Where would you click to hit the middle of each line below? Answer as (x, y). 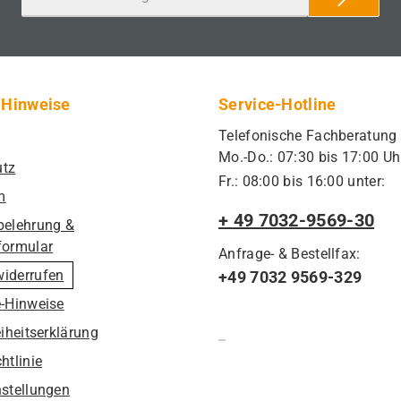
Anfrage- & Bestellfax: (290, 254)
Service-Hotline (277, 104)
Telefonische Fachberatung (308, 136)
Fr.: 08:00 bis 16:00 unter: (302, 181)
